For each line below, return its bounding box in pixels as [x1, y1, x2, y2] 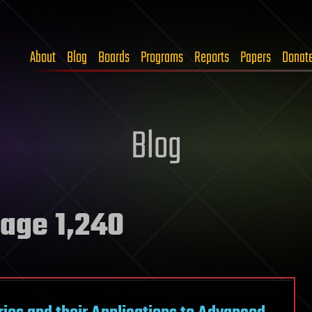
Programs [141, 46, 183, 70]
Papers [240, 46, 271, 70]
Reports [194, 46, 229, 70]
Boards [98, 46, 130, 70]
